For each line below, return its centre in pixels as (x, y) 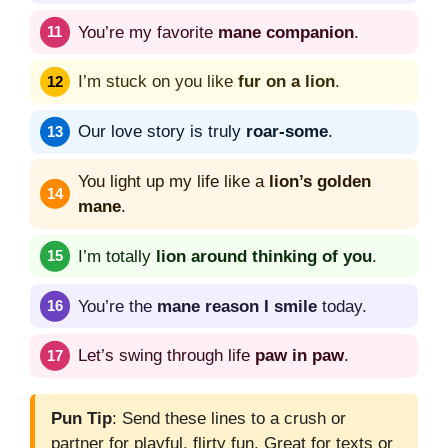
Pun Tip (81, 418)
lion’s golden (320, 181)
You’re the (117, 306)
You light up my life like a (173, 181)
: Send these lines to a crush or (229, 418)
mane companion (286, 32)
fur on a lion (286, 82)
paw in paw (299, 356)
